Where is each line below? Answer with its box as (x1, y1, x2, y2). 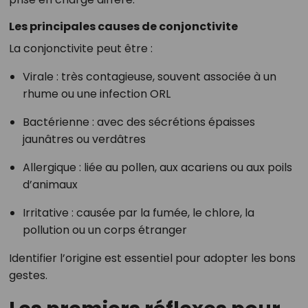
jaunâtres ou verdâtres (22, 131, 146, 148)
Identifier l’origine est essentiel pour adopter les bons (8, 250, 296, 267)
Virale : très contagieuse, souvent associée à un (22, 69, 276, 85)
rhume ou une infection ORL (22, 86, 170, 102)
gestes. (8, 267, 47, 284)
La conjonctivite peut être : (8, 41, 153, 57)
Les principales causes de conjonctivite (8, 19, 238, 35)
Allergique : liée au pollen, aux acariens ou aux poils (22, 159, 292, 176)
